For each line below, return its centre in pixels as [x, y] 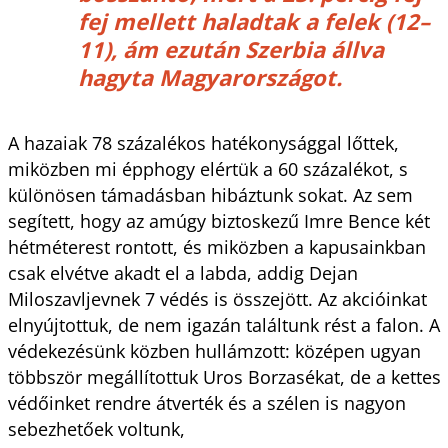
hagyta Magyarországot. [209, 76]
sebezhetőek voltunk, [98, 428]
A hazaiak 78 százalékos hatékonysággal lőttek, [203, 142]
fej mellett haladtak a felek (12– [253, 20]
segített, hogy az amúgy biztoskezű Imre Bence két [218, 220]
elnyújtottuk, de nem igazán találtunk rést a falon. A [223, 324]
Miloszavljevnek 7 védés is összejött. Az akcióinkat [217, 298]
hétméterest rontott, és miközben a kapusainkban [216, 246]
